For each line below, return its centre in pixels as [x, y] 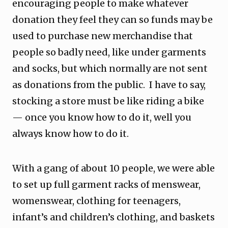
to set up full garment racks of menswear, [106, 184]
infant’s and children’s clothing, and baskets [113, 217]
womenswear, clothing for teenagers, [96, 201]
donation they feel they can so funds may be [112, 20]
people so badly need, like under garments [109, 52]
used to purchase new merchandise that [103, 36]
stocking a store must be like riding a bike [108, 101]
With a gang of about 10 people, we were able [113, 168]
